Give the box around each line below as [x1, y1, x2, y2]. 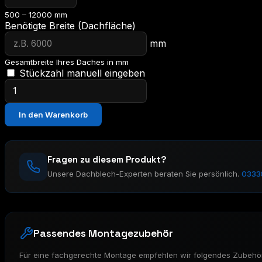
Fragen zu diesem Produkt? [47, 153, 167, 165]
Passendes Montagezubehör [33, 226, 173, 240]
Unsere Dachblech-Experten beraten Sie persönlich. [47, 168, 242, 178]
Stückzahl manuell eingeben [16, 67, 145, 79]
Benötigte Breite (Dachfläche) [5, 19, 136, 32]
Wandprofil [4, 113, 53, 125]
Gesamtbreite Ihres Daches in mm [5, 57, 129, 67]
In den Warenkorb [19, 109, 88, 119]
